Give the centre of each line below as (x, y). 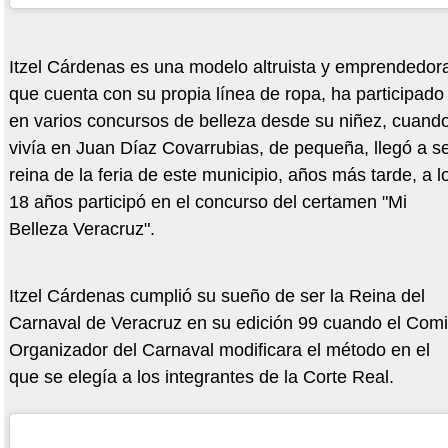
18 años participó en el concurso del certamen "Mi (207, 201)
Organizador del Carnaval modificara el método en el (219, 349)
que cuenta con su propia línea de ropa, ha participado (226, 93)
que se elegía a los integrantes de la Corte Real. (201, 376)
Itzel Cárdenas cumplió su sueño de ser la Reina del (216, 295)
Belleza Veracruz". (81, 228)
